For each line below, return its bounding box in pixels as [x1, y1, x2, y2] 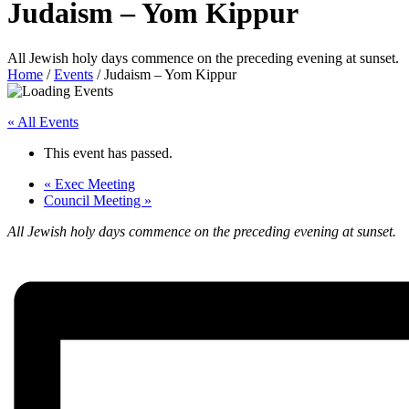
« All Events [7, 113, 79, 130]
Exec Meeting [51, 175, 135, 192]
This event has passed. [44, 144, 173, 161]
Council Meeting [44, 192, 144, 208]
